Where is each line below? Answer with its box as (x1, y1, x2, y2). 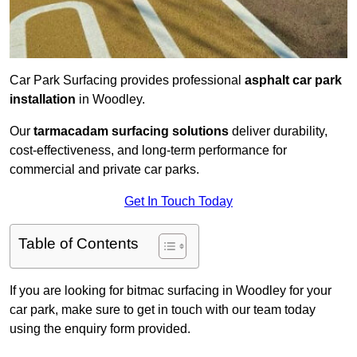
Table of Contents (18, 235, 139, 253)
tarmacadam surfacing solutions (33, 124, 229, 139)
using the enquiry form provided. (10, 322, 190, 336)
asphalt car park (245, 73, 342, 88)
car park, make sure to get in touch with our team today (10, 303, 316, 317)
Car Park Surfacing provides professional (10, 73, 245, 88)
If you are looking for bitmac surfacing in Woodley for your (10, 284, 331, 298)
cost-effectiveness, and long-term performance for (10, 143, 287, 158)
